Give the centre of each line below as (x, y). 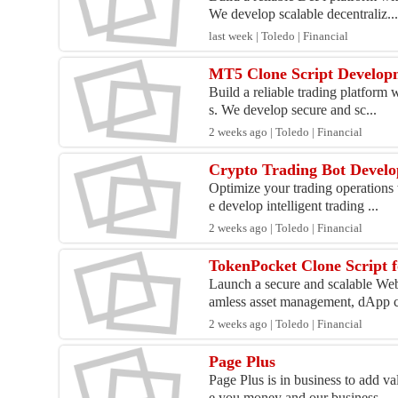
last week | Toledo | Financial (279, 37)
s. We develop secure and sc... (293, 110)
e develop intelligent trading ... (294, 206)
